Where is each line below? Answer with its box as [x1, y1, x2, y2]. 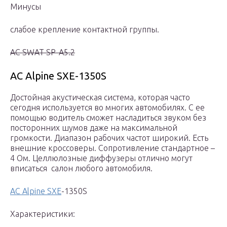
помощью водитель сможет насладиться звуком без [10, 113, 206, 123]
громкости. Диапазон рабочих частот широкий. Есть [10, 133, 208, 143]
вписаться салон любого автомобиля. [10, 164, 153, 173]
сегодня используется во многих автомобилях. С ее [10, 103, 205, 112]
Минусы [10, 2, 41, 12]
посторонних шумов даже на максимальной [10, 123, 177, 133]
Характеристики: [10, 209, 75, 219]
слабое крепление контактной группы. [10, 25, 159, 34]
